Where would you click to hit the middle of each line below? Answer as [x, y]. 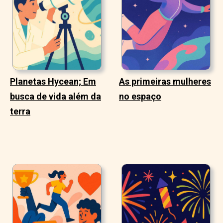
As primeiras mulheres [165, 81]
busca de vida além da [56, 96]
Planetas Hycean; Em [53, 81]
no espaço [140, 96]
